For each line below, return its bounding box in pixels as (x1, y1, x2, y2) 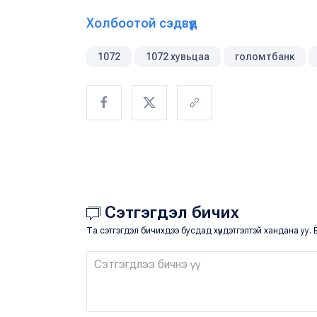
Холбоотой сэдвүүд (86, 15, 197, 30)
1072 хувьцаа (146, 50, 209, 62)
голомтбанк (235, 50, 294, 62)
